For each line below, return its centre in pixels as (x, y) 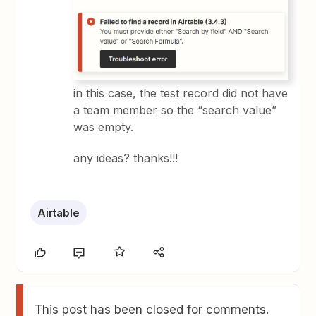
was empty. (104, 127)
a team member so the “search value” (175, 110)
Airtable (59, 213)
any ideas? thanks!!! (126, 158)
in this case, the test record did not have (181, 93)
